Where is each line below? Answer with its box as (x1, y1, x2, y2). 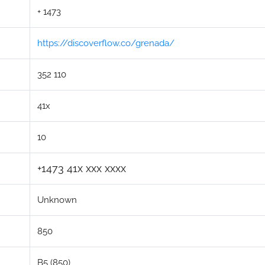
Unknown (37, 195, 77, 205)
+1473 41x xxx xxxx (37, 162, 126, 174)
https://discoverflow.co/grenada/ (37, 38, 174, 49)
